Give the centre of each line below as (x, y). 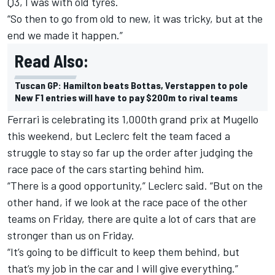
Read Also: (52, 60)
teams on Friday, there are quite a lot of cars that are (132, 218)
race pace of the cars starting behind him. (106, 168)
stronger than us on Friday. (71, 235)
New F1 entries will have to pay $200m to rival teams (126, 97)
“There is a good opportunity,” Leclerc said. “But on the (135, 185)
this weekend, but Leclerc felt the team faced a (119, 135)
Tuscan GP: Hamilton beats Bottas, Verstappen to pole (131, 85)
